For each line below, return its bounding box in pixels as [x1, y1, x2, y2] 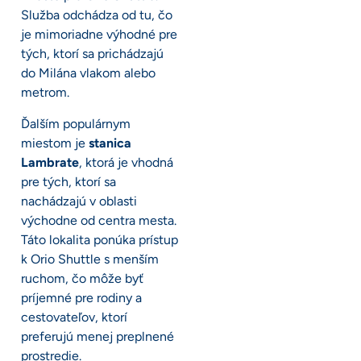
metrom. [21, 85, 69, 101]
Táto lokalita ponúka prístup [21, 231, 178, 247]
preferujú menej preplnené [21, 328, 174, 344]
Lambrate [21, 154, 79, 170]
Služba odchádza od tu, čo [21, 7, 172, 23]
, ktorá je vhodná [79, 154, 173, 170]
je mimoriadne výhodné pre [21, 27, 177, 43]
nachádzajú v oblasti [21, 193, 137, 209]
